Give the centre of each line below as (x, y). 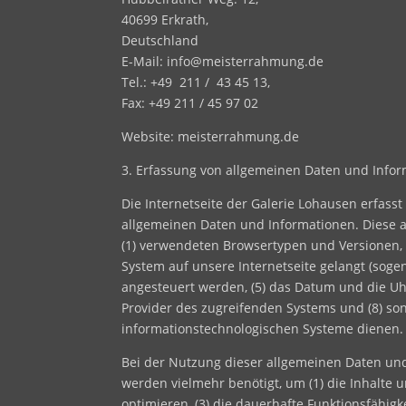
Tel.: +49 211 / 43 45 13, (196, 82)
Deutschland (160, 40)
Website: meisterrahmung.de (211, 136)
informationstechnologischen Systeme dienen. (263, 328)
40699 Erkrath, (165, 19)
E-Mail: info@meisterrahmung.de (223, 61)
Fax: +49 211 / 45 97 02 (190, 102)
